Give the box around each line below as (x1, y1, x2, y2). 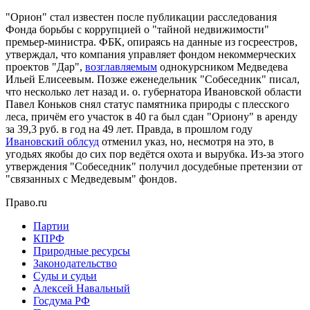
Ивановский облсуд (6, 135, 99, 147)
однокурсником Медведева (157, 60, 288, 73)
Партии (33, 219, 69, 232)
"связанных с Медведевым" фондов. (6, 172, 177, 185)
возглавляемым (85, 60, 157, 73)
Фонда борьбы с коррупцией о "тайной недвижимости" (6, 23, 269, 35)
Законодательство (33, 257, 117, 269)
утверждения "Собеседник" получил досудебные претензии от (6, 160, 302, 172)
